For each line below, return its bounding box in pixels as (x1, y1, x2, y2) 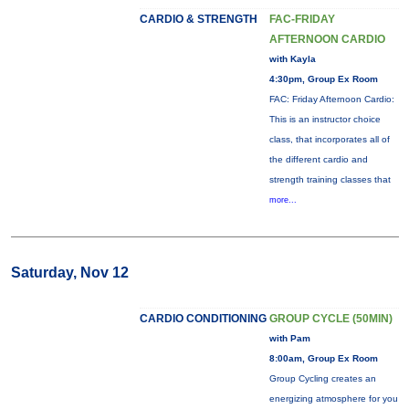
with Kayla (268, 54, 316, 64)
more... (268, 195, 297, 204)
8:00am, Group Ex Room (268, 353, 378, 363)
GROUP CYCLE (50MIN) (268, 312, 393, 325)
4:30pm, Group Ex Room (268, 74, 378, 84)
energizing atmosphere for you (268, 393, 398, 404)
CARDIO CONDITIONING (139, 312, 267, 325)
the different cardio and (268, 154, 368, 164)
